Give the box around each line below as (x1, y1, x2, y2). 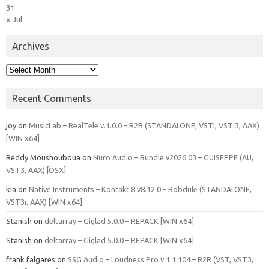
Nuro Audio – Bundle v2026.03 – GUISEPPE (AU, (93, 153, 253, 162)
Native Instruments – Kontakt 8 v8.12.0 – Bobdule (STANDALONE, (29, 184, 252, 193)
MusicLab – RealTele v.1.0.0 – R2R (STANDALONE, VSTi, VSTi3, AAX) (29, 121, 259, 130)
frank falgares (6, 255, 55, 264)
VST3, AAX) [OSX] (6, 165, 66, 174)
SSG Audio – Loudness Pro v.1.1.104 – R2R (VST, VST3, (68, 255, 253, 264)
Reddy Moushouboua (6, 153, 80, 162)
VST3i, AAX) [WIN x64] (6, 197, 82, 206)
